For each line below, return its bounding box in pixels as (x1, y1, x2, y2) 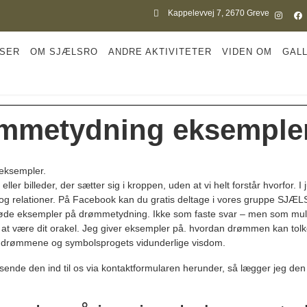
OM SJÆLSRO (30, 47, 99, 58)
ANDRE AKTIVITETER (108, 47, 212, 58)
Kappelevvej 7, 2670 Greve (168, 8, 270, 18)
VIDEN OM (222, 47, 273, 58)
